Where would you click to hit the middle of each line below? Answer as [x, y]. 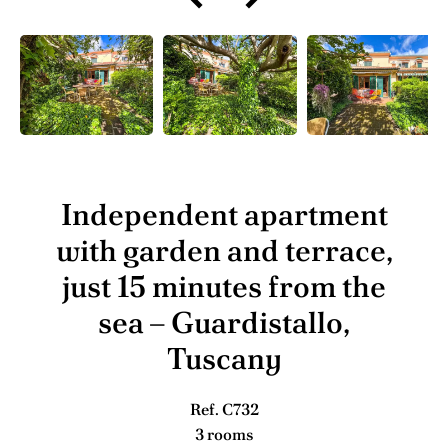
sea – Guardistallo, [224, 322]
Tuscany [224, 358]
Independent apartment [224, 214]
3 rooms [224, 434]
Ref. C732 [224, 409]
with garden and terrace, [224, 250]
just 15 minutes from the [224, 286]
